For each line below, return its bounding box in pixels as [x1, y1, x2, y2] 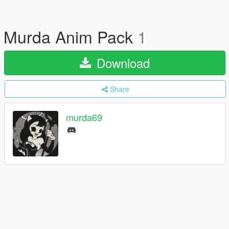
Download [93, 54, 150, 72]
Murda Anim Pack [4, 25, 138, 48]
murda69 [66, 110, 102, 124]
